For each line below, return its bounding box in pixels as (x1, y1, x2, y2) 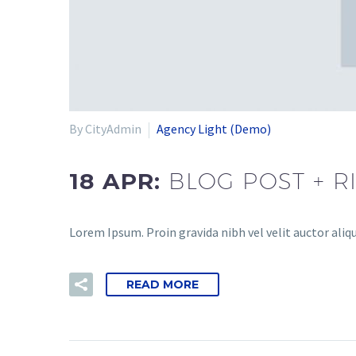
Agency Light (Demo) (157, 121, 271, 137)
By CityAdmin (69, 121, 141, 137)
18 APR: (69, 167, 169, 195)
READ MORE (126, 277, 199, 292)
